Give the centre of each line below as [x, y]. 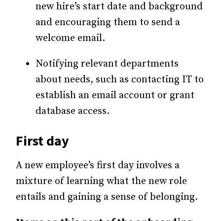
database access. [73, 111]
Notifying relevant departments [107, 64]
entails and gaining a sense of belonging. [107, 197]
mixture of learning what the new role [101, 181]
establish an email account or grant [115, 95]
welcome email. [70, 38]
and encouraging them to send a [108, 22]
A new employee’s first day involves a [98, 165]
